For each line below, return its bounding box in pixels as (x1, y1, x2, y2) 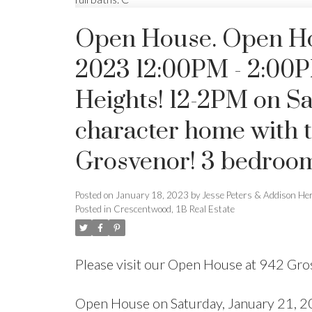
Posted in (75, 203, 111, 214)
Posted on (75, 189, 116, 201)
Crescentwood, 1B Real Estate (113, 203, 235, 214)
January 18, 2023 (115, 189, 189, 201)
